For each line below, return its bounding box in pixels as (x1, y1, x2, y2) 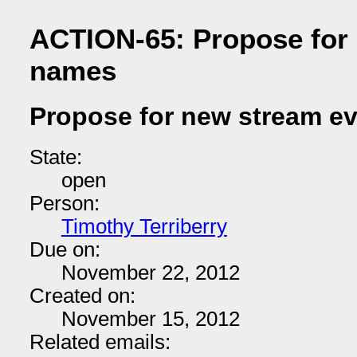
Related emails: (29, 331, 171, 353)
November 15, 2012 (61, 308, 240, 330)
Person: (29, 192, 100, 214)
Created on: (29, 284, 135, 307)
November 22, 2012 (61, 261, 240, 284)
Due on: (29, 238, 100, 261)
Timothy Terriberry (61, 215, 227, 237)
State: (29, 146, 82, 168)
